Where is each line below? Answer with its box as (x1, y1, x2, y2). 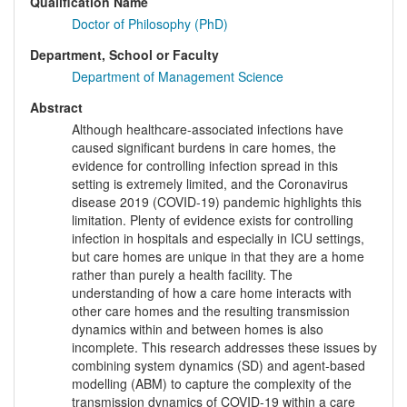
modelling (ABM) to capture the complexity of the (72, 374, 352, 393)
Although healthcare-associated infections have (72, 120, 343, 139)
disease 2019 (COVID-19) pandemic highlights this (72, 193, 362, 212)
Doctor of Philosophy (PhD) (72, 15, 228, 34)
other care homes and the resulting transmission (72, 302, 350, 321)
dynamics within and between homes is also (72, 320, 323, 339)
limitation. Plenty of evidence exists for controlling (72, 211, 353, 230)
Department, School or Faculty (30, 45, 219, 65)
